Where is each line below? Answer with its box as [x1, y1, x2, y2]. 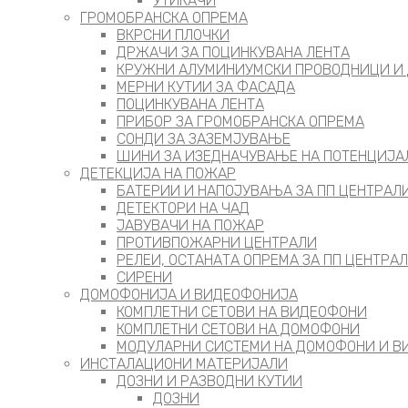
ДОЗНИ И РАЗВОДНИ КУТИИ [117, 372, 302, 390]
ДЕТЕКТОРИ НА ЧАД [117, 199, 250, 217]
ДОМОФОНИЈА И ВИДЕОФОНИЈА [80, 286, 298, 303]
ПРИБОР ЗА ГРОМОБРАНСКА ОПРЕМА [117, 113, 364, 130]
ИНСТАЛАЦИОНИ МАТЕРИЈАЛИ [80, 355, 288, 372]
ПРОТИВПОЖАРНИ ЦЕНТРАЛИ [117, 234, 317, 251]
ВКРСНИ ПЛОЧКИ [117, 26, 229, 44]
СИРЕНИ [117, 269, 172, 286]
